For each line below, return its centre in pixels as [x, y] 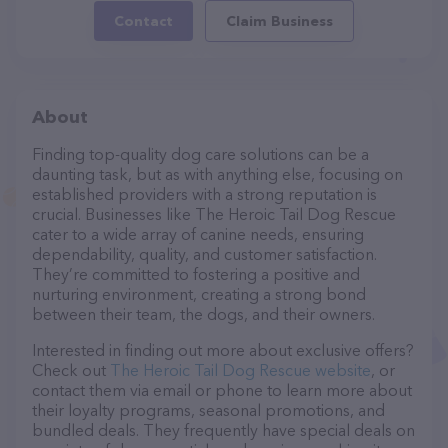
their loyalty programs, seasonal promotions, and [208, 410]
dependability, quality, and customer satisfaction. [204, 254]
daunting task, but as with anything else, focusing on [217, 174]
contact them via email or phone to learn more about [222, 390]
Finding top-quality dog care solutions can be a [200, 154]
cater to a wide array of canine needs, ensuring [198, 234]
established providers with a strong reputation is [204, 194]
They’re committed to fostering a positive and [196, 274]
